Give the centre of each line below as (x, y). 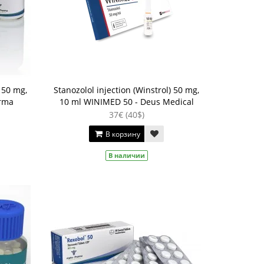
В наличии (126, 155)
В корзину (122, 134)
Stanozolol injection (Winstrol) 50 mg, (127, 90)
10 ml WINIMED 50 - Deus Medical (126, 102)
